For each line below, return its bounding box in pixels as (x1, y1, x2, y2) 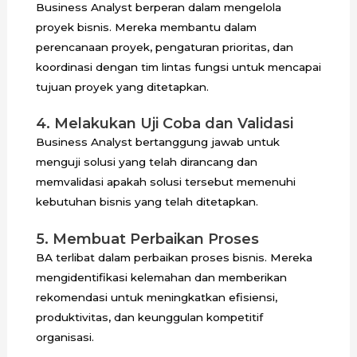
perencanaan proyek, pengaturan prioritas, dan (35, 40, 293, 53)
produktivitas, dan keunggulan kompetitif (35, 311, 263, 324)
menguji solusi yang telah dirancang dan (35, 155, 257, 169)
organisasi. (35, 331, 94, 344)
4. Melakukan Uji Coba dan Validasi (35, 115, 293, 133)
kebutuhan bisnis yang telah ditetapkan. (35, 195, 258, 209)
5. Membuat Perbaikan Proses (35, 230, 259, 249)
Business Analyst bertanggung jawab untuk (35, 135, 280, 149)
